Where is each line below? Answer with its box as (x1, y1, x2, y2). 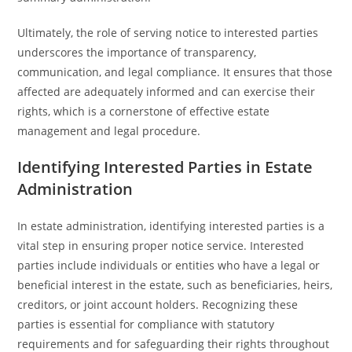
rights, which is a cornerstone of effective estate (17, 104, 270, 119)
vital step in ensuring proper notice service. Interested (17, 238, 305, 253)
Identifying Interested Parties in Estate (17, 156, 313, 178)
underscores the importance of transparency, (17, 45, 257, 60)
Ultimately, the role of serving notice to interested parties (17, 25, 319, 40)
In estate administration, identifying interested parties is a (17, 218, 325, 233)
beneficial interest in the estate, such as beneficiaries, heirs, (17, 277, 333, 292)
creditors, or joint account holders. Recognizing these (17, 297, 299, 312)
